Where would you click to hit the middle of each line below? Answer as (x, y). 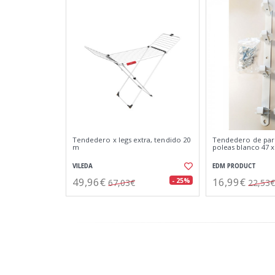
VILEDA (83, 166)
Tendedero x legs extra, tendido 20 (131, 140)
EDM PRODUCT (234, 166)
